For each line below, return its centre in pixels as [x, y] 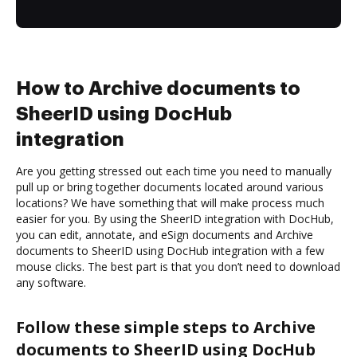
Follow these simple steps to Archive [166, 327]
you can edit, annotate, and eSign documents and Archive [165, 234]
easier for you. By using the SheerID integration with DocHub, [175, 218]
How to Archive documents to [158, 88]
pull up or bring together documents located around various [170, 186]
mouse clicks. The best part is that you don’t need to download [178, 266]
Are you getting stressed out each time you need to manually [174, 171]
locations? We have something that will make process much [170, 202]
